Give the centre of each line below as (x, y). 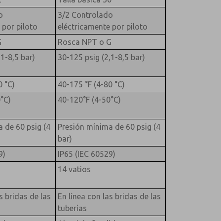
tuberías (72, 208)
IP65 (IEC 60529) (86, 154)
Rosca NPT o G (84, 42)
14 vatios (74, 169)
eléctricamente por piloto (102, 26)
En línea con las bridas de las (109, 196)
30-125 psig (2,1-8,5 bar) (101, 57)
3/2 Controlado (85, 15)
